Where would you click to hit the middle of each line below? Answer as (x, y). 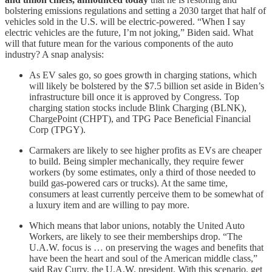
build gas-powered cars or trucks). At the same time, (128, 183)
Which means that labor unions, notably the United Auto (137, 225)
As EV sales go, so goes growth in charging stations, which (143, 75)
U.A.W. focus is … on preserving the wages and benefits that (146, 247)
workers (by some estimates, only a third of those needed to (142, 172)
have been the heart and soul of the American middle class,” (143, 258)
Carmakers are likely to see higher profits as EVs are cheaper (145, 150)
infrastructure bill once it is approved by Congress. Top (134, 97)
